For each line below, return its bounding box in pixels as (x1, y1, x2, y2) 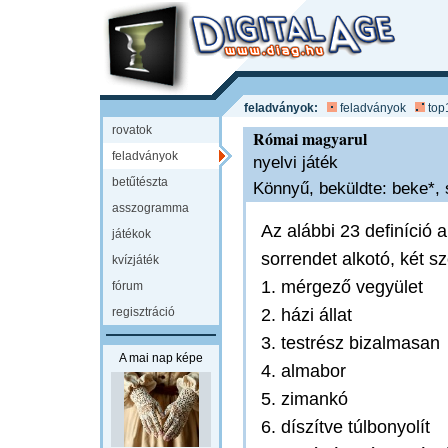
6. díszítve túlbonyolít (261, 417, 430, 437)
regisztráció (112, 305, 175, 319)
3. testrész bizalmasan (261, 333, 440, 353)
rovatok (112, 123, 152, 137)
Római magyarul (253, 127, 367, 150)
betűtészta (112, 175, 168, 189)
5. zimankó (261, 389, 348, 409)
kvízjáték (112, 253, 159, 267)
